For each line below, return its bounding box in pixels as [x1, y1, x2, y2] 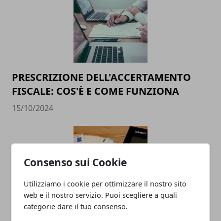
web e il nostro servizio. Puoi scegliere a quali [24, 190, 178, 199]
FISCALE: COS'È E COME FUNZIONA [12, 84, 179, 98]
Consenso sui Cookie [24, 155, 127, 169]
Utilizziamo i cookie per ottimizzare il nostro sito [24, 179, 187, 188]
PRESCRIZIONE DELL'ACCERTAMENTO [12, 70, 191, 84]
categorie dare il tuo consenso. [24, 201, 128, 211]
